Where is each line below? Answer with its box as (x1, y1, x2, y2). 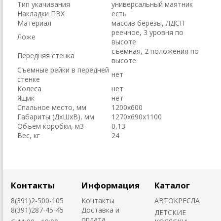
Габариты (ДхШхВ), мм (17, 112, 94, 122)
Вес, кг (17, 131, 40, 141)
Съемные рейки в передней (17, 65, 109, 75)
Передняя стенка (17, 51, 74, 61)
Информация (81, 180, 140, 191)
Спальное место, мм (17, 103, 86, 112)
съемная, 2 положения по (111, 46, 199, 56)
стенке (17, 74, 40, 84)
